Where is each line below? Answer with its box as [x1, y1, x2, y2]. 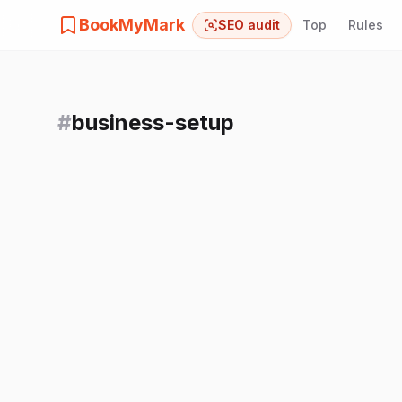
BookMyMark [79, 15, 185, 34]
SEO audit [218, 17, 280, 32]
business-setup [72, 109, 234, 135]
